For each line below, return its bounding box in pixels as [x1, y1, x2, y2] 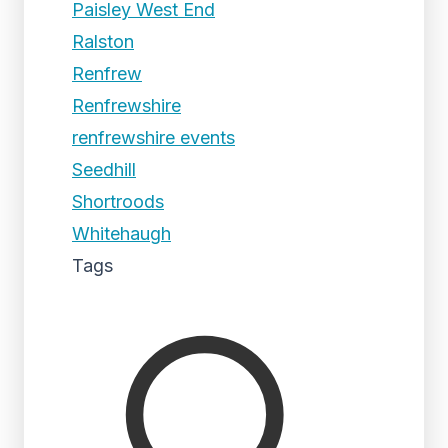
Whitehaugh [72, 223, 171, 244]
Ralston [72, 31, 134, 52]
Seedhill [72, 159, 136, 180]
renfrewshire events [72, 127, 235, 148]
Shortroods [72, 191, 164, 212]
